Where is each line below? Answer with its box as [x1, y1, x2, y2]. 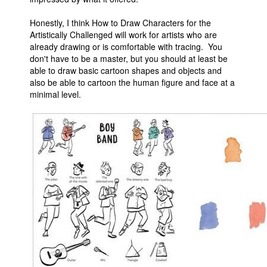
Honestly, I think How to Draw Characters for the [30, 17, 211, 29]
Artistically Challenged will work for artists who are [30, 29, 217, 41]
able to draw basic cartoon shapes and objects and [30, 64, 222, 77]
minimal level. [30, 88, 81, 101]
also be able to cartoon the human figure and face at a [30, 76, 235, 89]
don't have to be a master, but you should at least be [30, 52, 228, 65]
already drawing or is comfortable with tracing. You [30, 41, 222, 53]
